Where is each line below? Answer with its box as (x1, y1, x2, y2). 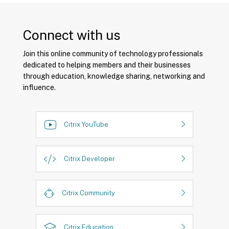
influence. (23, 83, 56, 91)
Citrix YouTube (64, 121, 108, 129)
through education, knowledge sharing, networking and (23, 72, 205, 80)
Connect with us (23, 27, 121, 43)
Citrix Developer (64, 155, 115, 163)
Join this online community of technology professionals (23, 49, 203, 58)
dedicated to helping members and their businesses (23, 60, 191, 69)
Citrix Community (62, 189, 115, 197)
